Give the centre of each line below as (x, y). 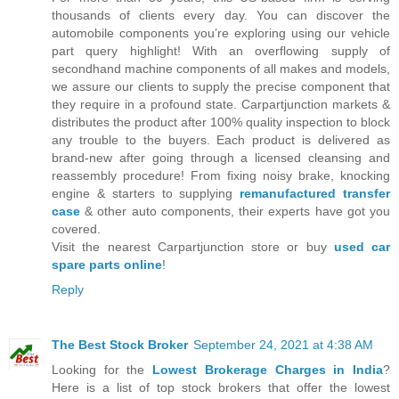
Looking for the (102, 370)
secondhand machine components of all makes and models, (221, 69)
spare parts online (107, 265)
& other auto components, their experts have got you (235, 212)
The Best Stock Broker (120, 345)
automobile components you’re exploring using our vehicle (221, 33)
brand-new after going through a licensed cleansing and (221, 158)
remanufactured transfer (315, 194)
